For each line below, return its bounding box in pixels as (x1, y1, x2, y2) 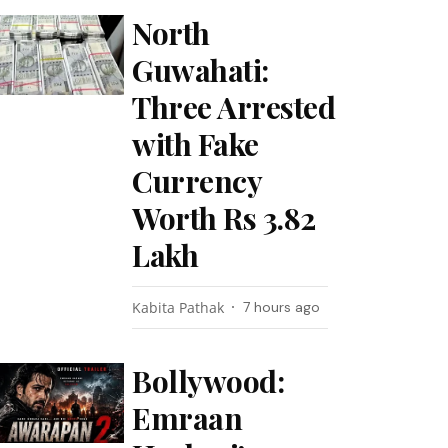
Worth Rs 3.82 (132, 198, 316, 238)
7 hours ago (243, 298, 321, 316)
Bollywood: (132, 361, 285, 401)
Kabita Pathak (132, 298, 225, 317)
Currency (132, 161, 262, 201)
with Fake (132, 124, 259, 164)
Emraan (132, 398, 243, 438)
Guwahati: (132, 50, 269, 90)
